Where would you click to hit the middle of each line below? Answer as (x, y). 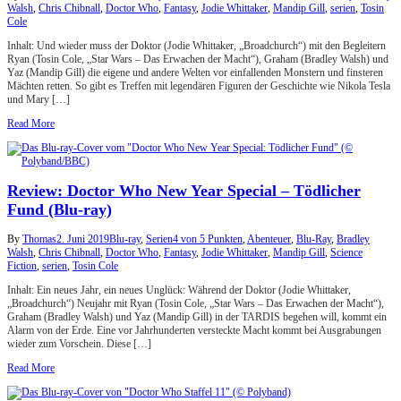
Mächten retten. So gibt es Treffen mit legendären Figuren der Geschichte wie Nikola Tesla (199, 85)
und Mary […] (38, 99)
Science (346, 252)
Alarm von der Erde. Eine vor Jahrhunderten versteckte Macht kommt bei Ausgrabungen (194, 330)
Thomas (39, 239)
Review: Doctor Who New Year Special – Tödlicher (184, 190)
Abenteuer (269, 239)
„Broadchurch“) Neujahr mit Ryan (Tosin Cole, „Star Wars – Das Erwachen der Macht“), (196, 303)
